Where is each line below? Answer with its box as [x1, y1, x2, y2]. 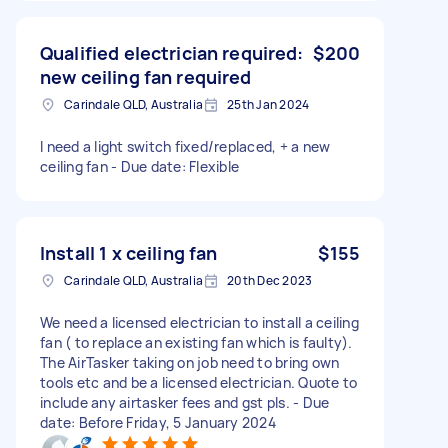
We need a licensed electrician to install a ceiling [40, 312, 359, 332]
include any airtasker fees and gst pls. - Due [40, 392, 330, 412]
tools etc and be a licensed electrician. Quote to [40, 372, 358, 392]
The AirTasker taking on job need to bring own [40, 352, 340, 372]
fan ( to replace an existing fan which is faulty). [40, 332, 353, 352]
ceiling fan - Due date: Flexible [40, 156, 239, 176]
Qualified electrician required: [40, 40, 304, 65]
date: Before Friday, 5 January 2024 [40, 412, 276, 432]
